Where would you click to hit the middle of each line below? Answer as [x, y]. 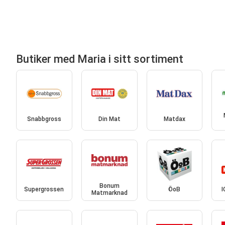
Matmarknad [109, 193]
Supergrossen [44, 189]
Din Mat [109, 119]
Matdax [174, 119]
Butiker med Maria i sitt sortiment [100, 59]
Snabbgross [44, 119]
